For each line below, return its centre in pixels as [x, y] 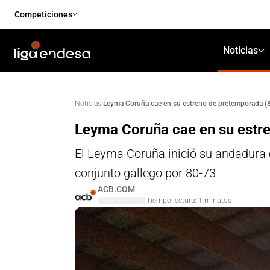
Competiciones [43, 14]
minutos [217, 201]
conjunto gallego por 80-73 [145, 173]
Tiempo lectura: [172, 201]
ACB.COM [116, 189]
